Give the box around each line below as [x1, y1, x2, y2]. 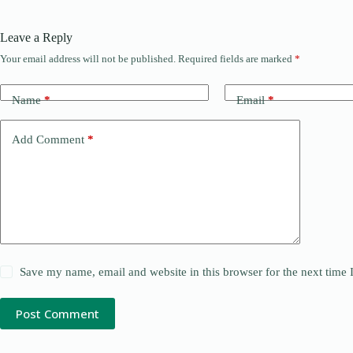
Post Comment [16, 306, 99, 321]
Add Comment [12, 132, 84, 146]
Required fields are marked [178, 53, 295, 65]
